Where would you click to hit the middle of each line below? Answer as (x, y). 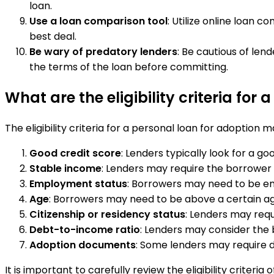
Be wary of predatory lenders (103, 52)
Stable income (65, 168)
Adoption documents (83, 245)
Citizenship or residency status (107, 214)
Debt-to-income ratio (85, 229)
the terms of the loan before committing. (129, 67)
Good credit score (75, 153)
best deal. (53, 36)
